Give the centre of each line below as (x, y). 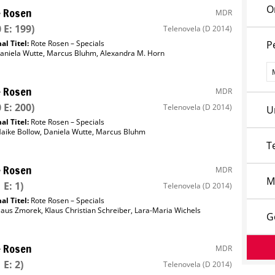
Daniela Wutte (68, 132)
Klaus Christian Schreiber (87, 210)
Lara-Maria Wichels (167, 210)
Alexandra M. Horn (132, 53)
